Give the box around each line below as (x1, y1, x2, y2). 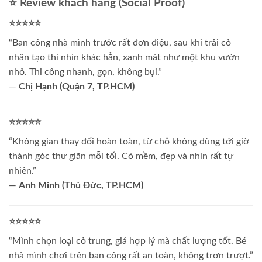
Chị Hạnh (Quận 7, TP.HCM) (19, 81, 135, 91)
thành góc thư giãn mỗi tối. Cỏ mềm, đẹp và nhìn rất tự (9, 151, 233, 161)
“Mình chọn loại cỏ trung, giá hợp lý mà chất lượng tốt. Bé (9, 236, 246, 246)
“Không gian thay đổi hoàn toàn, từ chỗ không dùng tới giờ (9, 137, 249, 147)
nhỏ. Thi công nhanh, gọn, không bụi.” (9, 67, 162, 77)
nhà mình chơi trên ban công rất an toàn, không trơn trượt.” (9, 251, 253, 261)
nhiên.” (9, 166, 36, 176)
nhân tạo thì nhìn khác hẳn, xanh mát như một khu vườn (9, 52, 240, 62)
